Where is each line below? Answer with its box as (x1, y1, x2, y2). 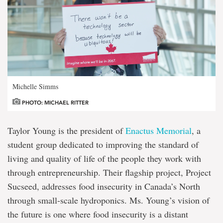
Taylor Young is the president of (7, 124, 125, 137)
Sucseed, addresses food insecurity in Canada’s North (7, 180, 200, 193)
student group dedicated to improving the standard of (7, 138, 199, 151)
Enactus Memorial (125, 124, 192, 137)
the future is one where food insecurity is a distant (7, 208, 188, 221)
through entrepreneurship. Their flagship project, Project (7, 166, 211, 179)
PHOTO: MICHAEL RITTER (20, 100, 89, 107)
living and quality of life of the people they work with (7, 152, 201, 165)
